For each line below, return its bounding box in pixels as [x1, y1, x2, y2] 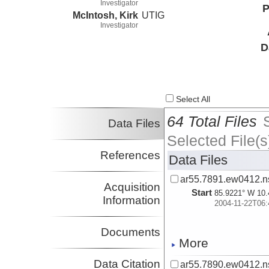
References [100, 149, 161, 162]
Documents [101, 226, 161, 239]
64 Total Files [167, 113, 258, 130]
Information [103, 194, 161, 207]
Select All [174, 95, 211, 104]
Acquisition [104, 181, 161, 194]
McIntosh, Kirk [73, 9, 138, 20]
